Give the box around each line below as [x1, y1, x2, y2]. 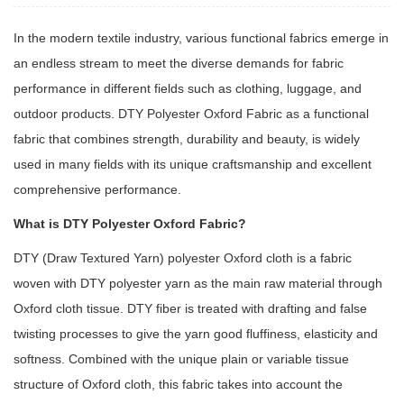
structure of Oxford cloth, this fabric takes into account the [14, 376, 343, 391]
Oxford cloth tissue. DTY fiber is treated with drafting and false [14, 300, 367, 316]
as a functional [282, 106, 369, 121]
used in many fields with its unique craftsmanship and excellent [14, 156, 372, 171]
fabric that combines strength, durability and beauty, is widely [14, 131, 360, 146]
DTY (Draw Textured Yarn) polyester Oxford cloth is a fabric [14, 250, 352, 265]
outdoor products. [14, 106, 118, 121]
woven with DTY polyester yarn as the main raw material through [14, 275, 382, 290]
